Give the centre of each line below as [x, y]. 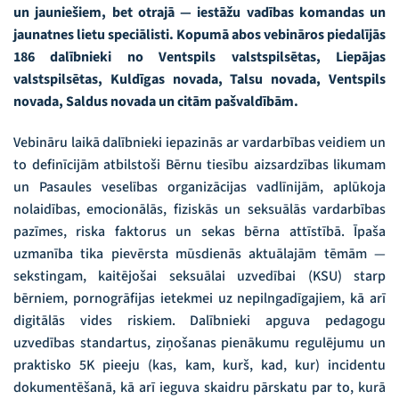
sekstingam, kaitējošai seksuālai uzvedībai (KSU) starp [199, 276]
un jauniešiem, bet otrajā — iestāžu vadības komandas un [199, 13]
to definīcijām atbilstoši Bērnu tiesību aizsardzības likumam [199, 164]
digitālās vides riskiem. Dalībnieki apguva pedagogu [199, 320]
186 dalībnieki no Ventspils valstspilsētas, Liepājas [199, 57]
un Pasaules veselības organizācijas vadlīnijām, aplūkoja [199, 187]
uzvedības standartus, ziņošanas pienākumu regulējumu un [199, 342]
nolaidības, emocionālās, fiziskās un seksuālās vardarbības [199, 209]
